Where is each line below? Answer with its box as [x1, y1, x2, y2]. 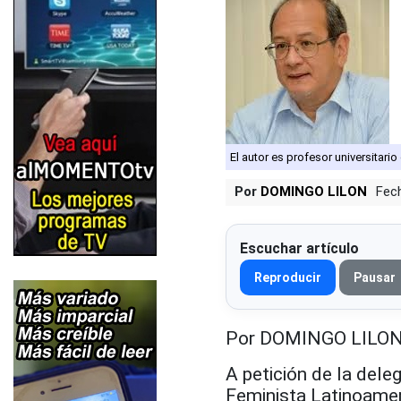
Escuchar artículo [240, 240, 359, 257]
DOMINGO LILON [260, 183, 367, 200]
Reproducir [254, 270, 321, 285]
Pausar [354, 270, 396, 285]
